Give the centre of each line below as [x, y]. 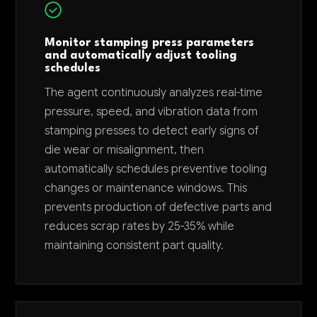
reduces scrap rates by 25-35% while [140, 226]
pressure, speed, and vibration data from [151, 111]
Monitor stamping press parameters [150, 43]
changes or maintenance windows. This [146, 188]
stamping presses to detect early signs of [152, 131]
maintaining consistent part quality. [134, 245]
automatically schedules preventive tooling [156, 169]
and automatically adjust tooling [141, 56]
